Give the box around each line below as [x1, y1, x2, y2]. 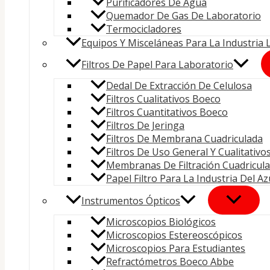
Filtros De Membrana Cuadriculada [106, 132, 263, 146]
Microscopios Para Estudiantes [106, 242, 245, 256]
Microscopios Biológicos [106, 215, 216, 229]
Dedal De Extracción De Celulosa [106, 79, 252, 93]
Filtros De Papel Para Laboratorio [81, 58, 233, 72]
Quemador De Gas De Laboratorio [106, 9, 261, 23]
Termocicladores [106, 22, 181, 36]
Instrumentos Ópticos [81, 194, 180, 208]
